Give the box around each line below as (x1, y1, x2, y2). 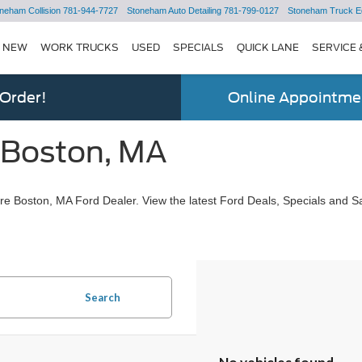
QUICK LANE (237, 40, 299, 53)
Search (85, 291, 120, 304)
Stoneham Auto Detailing (127, 6, 221, 16)
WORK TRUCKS (40, 40, 119, 53)
